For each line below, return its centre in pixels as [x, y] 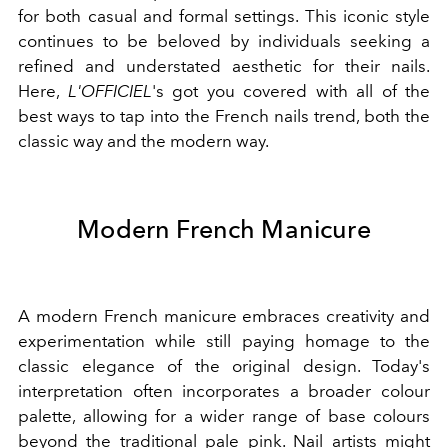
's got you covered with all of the [290, 91]
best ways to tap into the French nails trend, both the [224, 116]
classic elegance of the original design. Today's [224, 366]
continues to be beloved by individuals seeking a [224, 41]
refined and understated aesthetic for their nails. [224, 66]
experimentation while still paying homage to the [224, 341]
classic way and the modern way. [143, 141]
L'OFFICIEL [109, 91]
